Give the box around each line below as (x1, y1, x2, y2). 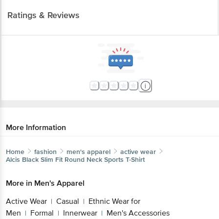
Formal (30, 185, 54, 196)
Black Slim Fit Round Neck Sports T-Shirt (22, 132, 145, 141)
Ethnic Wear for (88, 174, 140, 184)
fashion (34, 125, 57, 133)
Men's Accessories (107, 185, 170, 196)
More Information (6, 100, 66, 110)
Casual (56, 174, 79, 184)
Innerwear (63, 185, 97, 196)
